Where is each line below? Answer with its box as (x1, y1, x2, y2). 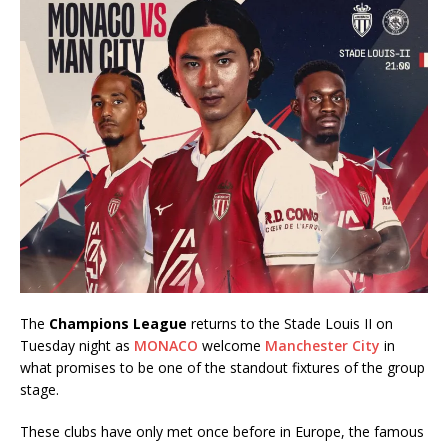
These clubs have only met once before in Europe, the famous (20, 422, 424, 442)
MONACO (134, 336, 198, 356)
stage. (20, 380, 59, 400)
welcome (198, 336, 265, 356)
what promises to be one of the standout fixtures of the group (20, 358, 425, 378)
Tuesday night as (20, 336, 134, 356)
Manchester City (265, 336, 380, 356)
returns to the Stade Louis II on (187, 314, 393, 334)
